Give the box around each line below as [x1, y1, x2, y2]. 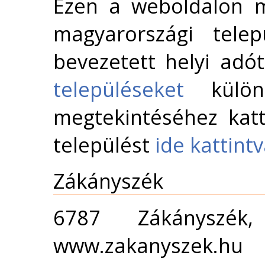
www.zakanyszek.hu [53, 231, 243, 260]
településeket [53, 75, 184, 104]
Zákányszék [53, 167, 163, 195]
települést [53, 131, 155, 159]
